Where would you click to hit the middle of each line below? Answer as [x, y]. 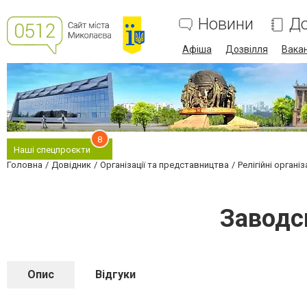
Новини [225, 24]
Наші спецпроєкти [52, 150]
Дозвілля [246, 49]
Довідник [71, 165]
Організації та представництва [164, 165]
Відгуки [115, 274]
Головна [25, 165]
